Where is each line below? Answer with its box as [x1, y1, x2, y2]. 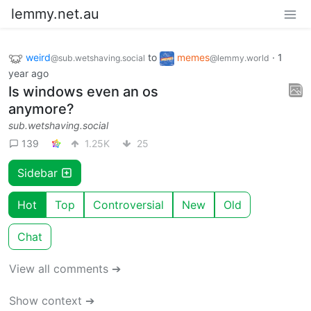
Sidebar [17, 165, 61, 180]
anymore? [8, 100, 74, 117]
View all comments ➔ [9, 261, 121, 276]
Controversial [93, 197, 164, 212]
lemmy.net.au [11, 6, 99, 22]
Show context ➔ [9, 293, 94, 308]
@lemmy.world [210, 53, 269, 63]
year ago [8, 67, 49, 79]
